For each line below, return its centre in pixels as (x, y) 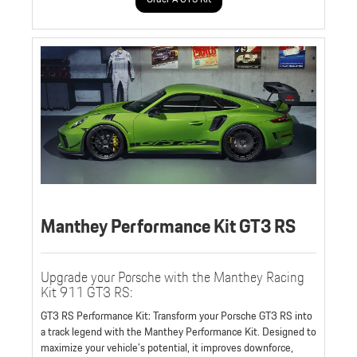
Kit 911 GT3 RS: (87, 292)
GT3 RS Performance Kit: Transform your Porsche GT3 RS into (177, 316)
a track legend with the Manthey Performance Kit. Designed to (178, 332)
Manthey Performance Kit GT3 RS (168, 226)
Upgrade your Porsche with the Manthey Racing (173, 277)
